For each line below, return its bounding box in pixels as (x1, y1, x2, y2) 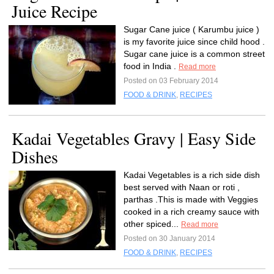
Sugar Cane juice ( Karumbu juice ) (124, 24, 259, 34)
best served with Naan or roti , (124, 182, 240, 192)
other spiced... (124, 219, 181, 229)
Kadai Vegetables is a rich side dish (124, 170, 260, 180)
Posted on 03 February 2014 (124, 76, 218, 85)
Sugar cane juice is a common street (124, 49, 265, 59)
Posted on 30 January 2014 (124, 234, 215, 243)
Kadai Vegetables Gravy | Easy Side (12, 127, 256, 150)
